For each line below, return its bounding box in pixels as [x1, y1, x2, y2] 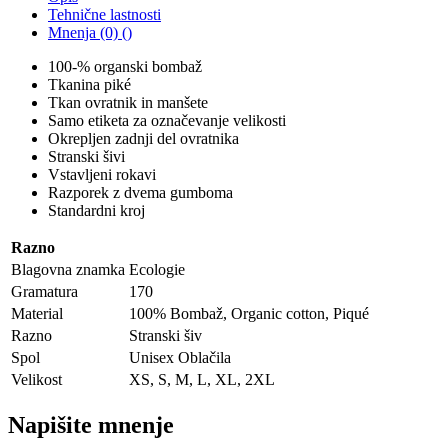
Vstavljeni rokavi [48, 166, 156, 184]
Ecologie [129, 261, 185, 279]
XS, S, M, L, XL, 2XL [129, 371, 275, 389]
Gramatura [11, 283, 78, 301]
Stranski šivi [48, 148, 125, 166]
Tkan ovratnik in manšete [48, 94, 208, 112]
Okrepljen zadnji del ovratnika [48, 130, 239, 148]
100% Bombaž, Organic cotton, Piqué [129, 305, 369, 323]
